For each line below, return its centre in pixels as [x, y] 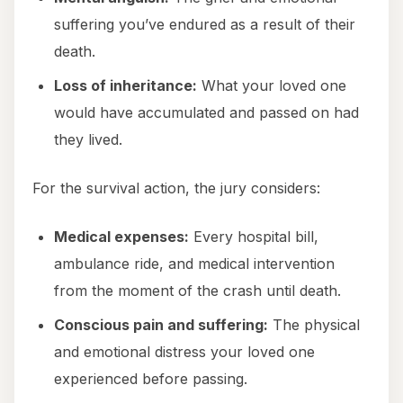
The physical [314, 325]
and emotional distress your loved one [184, 352]
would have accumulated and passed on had [206, 113]
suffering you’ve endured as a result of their [205, 25]
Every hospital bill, [254, 237]
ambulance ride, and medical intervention [194, 264]
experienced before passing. [151, 379]
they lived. [88, 140]
